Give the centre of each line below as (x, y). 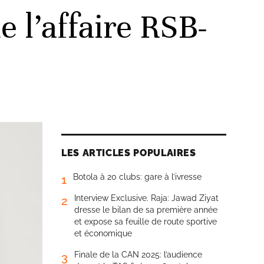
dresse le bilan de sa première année (146, 210)
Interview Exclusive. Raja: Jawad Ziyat (146, 198)
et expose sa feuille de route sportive (146, 222)
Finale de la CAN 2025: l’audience (138, 255)
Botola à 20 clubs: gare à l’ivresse (137, 177)
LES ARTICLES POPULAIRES (129, 153)
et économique (103, 233)
